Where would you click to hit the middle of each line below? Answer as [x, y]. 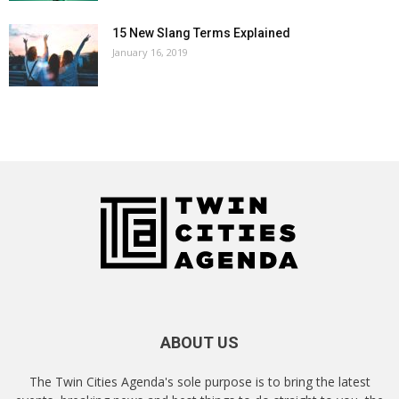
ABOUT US [199, 343]
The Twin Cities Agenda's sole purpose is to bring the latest [199, 382]
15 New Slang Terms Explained [201, 33]
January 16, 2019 [150, 53]
